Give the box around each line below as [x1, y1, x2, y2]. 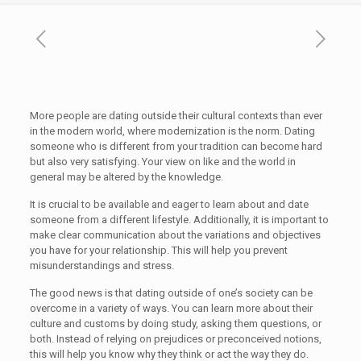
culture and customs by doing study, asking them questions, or [29, 317, 322, 330]
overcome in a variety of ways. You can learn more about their [29, 302, 313, 314]
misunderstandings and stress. [29, 259, 174, 272]
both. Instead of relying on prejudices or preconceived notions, [29, 333, 322, 345]
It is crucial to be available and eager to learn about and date [29, 198, 309, 210]
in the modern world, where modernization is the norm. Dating [29, 125, 315, 137]
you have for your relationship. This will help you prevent [29, 244, 288, 256]
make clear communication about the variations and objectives [29, 229, 321, 241]
